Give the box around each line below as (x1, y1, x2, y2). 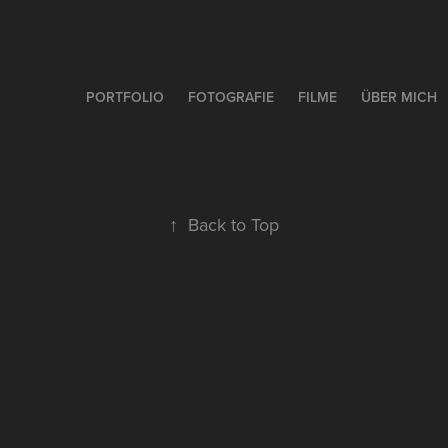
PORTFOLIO (85, 87, 164, 107)
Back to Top (188, 212, 279, 237)
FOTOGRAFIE (187, 87, 274, 107)
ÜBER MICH (360, 87, 437, 107)
